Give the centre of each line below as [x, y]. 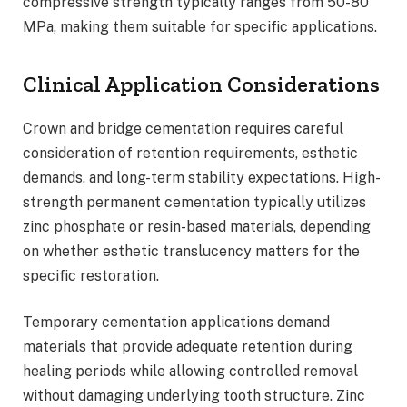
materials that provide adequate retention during [188, 347]
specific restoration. [91, 275]
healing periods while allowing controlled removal [190, 372]
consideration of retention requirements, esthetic [190, 153]
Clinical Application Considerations [201, 84]
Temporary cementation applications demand [176, 323]
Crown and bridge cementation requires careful [183, 128]
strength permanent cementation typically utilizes [194, 202]
